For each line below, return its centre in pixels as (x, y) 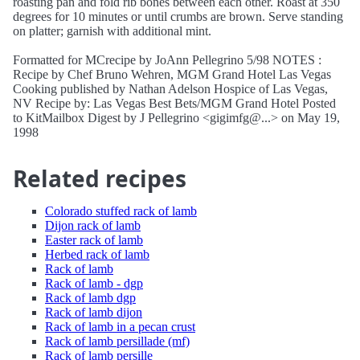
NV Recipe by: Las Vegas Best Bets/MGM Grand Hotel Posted (174, 103)
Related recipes (100, 178)
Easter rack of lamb (94, 240)
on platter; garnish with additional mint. (112, 31)
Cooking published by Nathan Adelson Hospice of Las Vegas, (170, 89)
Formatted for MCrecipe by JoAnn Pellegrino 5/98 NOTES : (167, 60)
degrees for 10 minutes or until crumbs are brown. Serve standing (178, 16)
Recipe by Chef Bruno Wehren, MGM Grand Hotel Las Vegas (172, 74)
